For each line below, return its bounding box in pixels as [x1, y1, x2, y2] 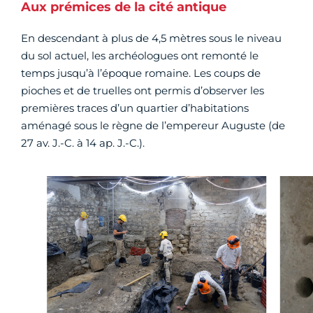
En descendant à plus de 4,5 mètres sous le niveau [21, 31, 282, 45]
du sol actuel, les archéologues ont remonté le [21, 49, 259, 63]
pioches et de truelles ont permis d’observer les [21, 84, 264, 98]
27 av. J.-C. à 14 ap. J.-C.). [21, 136, 145, 150]
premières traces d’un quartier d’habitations [21, 101, 249, 115]
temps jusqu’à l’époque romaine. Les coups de [21, 66, 261, 80]
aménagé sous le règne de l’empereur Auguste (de [21, 119, 285, 133]
